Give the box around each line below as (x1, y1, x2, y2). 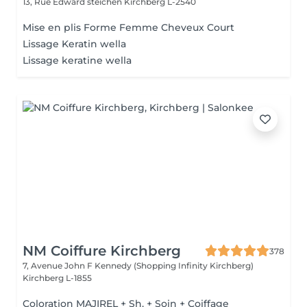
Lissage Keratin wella (23, 38, 126, 50)
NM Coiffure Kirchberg (23, 243, 181, 259)
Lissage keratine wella (23, 54, 132, 66)
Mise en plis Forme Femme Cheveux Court (23, 21, 234, 34)
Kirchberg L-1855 (23, 273, 92, 283)
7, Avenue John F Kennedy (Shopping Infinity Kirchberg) (23, 260, 254, 271)
